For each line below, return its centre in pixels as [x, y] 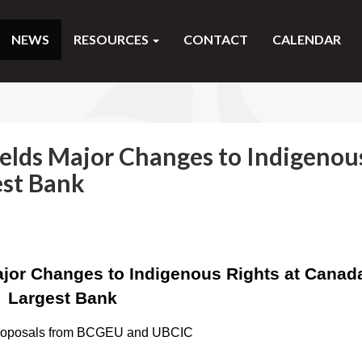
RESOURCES [112, 39]
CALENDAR [307, 39]
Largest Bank [63, 299]
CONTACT [216, 39]
